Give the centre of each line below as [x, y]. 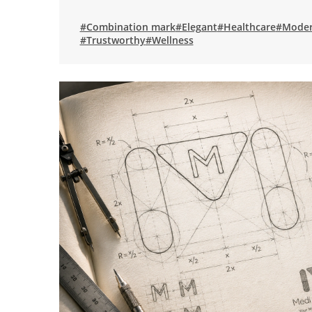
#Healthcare [246, 26]
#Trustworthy [112, 40]
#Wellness [169, 40]
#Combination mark [127, 26]
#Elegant [196, 26]
